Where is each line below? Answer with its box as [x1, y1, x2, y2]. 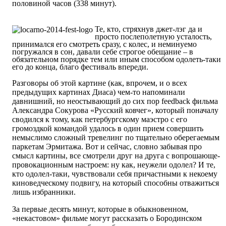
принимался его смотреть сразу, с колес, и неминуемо [12, 40, 197, 49]
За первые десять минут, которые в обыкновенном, [12, 205, 188, 214]
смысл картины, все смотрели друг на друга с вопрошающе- [12, 151, 220, 160]
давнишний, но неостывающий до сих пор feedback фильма [12, 97, 218, 106]
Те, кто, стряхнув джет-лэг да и [95, 25, 202, 34]
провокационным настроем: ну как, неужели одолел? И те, [12, 160, 215, 169]
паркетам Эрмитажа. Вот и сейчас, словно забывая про [12, 142, 202, 151]
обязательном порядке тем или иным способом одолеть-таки [12, 55, 221, 64]
